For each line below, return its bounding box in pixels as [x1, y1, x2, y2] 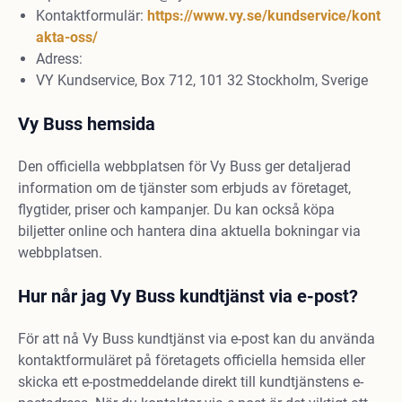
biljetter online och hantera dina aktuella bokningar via [18, 223, 361, 240]
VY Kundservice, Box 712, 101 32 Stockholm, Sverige [36, 72, 368, 89]
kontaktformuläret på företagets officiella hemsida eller [18, 352, 365, 369]
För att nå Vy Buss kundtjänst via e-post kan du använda [18, 330, 375, 347]
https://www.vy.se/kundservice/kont [147, 7, 380, 24]
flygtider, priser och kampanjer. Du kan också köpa [18, 201, 335, 218]
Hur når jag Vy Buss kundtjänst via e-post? [18, 285, 358, 307]
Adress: [36, 50, 83, 67]
